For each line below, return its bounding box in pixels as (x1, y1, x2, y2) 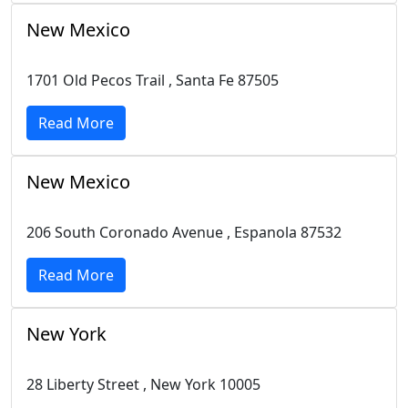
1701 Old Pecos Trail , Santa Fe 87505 (26, 70, 279, 90)
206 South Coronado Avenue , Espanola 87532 (26, 222, 342, 242)
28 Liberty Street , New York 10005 (26, 374, 260, 394)
